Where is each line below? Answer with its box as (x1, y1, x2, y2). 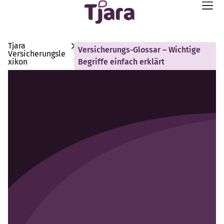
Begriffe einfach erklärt (78, 57, 165, 66)
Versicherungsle (8, 49, 65, 58)
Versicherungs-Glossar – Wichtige (78, 45, 201, 54)
